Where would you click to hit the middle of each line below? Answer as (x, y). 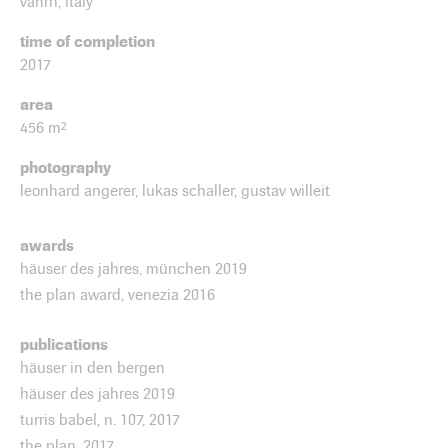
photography (65, 167)
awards (47, 245)
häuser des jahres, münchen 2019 (133, 268)
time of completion (87, 41)
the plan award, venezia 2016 (117, 294)
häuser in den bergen (92, 367)
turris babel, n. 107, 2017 (100, 419)
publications (64, 344)
